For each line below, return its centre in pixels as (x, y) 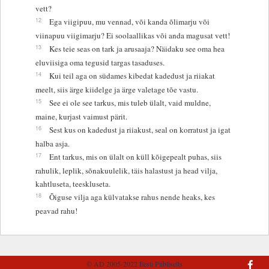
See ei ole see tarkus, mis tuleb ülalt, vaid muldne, (130, 102)
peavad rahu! (56, 210)
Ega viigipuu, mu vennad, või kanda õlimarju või (129, 21)
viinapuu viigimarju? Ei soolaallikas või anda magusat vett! (132, 35)
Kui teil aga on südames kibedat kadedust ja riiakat (132, 75)
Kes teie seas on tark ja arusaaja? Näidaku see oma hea (137, 48)
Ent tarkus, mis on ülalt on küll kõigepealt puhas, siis (135, 156)
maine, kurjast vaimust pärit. (81, 116)
